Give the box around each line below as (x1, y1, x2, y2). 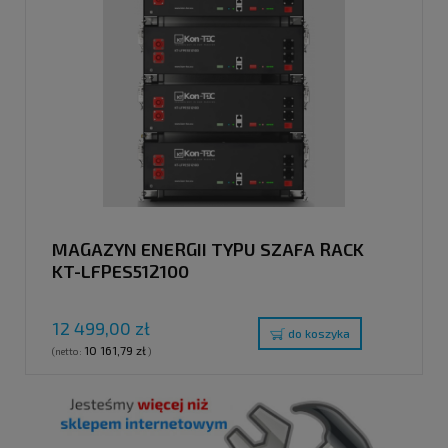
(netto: (52, 345, 84, 358)
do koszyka (288, 326, 350, 341)
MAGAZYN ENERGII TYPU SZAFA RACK (52, 237, 364, 260)
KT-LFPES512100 (52, 259, 189, 282)
